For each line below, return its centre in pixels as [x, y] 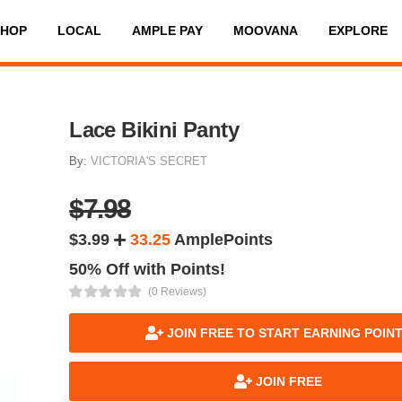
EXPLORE [358, 31]
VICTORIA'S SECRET [149, 161]
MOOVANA [265, 31]
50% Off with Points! [148, 269]
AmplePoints [222, 239]
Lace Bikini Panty [154, 129]
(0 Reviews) [177, 291]
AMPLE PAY [167, 31]
